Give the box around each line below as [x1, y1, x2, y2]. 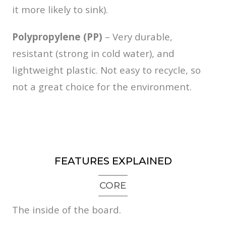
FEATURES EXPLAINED [54, 154, 172, 167]
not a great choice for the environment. [12, 80, 192, 93]
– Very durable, [102, 30, 173, 43]
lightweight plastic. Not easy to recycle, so [12, 63, 201, 76]
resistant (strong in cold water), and [12, 46, 175, 60]
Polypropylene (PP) [12, 30, 102, 43]
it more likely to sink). [12, 3, 108, 16]
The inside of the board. [12, 203, 121, 216]
